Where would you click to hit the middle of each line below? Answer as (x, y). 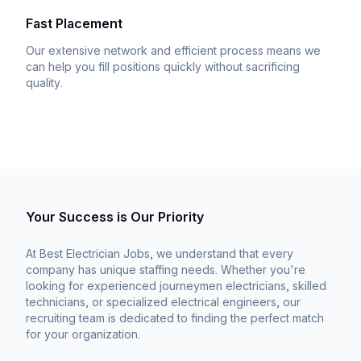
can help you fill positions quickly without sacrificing (163, 66)
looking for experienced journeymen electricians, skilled (176, 286)
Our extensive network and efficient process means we (173, 50)
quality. (44, 83)
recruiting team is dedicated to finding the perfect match (175, 318)
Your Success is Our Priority (115, 217)
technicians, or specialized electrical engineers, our (163, 302)
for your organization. (83, 334)
